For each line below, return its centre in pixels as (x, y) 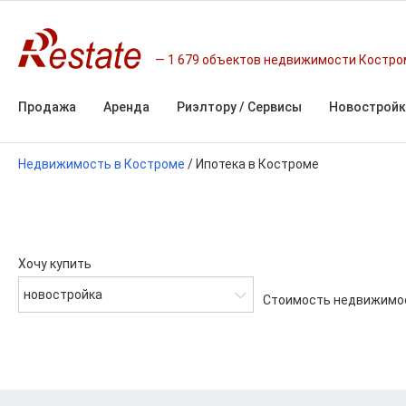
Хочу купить (55, 264)
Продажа (47, 107)
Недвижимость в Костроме (101, 164)
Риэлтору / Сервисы (239, 107)
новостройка (63, 295)
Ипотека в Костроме (257, 164)
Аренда (126, 107)
